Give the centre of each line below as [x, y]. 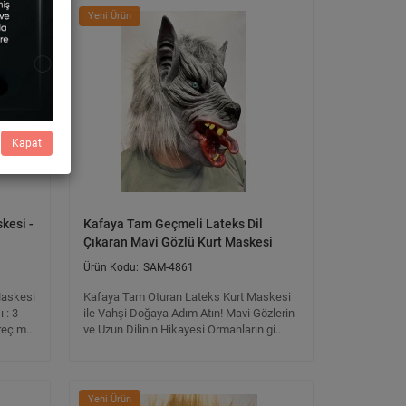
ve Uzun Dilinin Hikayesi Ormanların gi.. [182, 329]
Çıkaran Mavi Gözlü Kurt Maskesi [178, 242]
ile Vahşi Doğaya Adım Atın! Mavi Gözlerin [189, 313]
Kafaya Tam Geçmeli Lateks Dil [173, 224]
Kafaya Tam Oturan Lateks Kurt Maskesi [187, 297]
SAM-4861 [169, 267]
